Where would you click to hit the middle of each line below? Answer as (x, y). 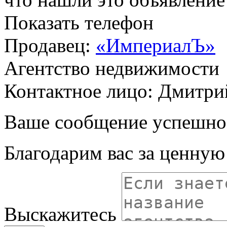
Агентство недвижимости (112, 68)
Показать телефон (79, 22)
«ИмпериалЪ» (156, 45)
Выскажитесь (60, 214)
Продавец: (50, 45)
